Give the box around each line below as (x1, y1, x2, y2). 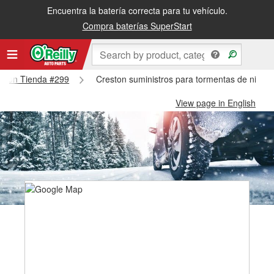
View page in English (176, 97, 256, 109)
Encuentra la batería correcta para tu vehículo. (46, 4, 228, 17)
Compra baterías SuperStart (82, 20, 192, 32)
